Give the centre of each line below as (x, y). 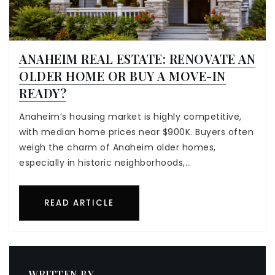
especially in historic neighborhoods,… (105, 163)
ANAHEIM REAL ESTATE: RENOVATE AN (137, 59)
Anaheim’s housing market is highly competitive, (130, 117)
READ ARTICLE (79, 203)
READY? (43, 93)
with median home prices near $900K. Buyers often (136, 132)
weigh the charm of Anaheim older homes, (118, 148)
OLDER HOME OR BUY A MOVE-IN (122, 76)
